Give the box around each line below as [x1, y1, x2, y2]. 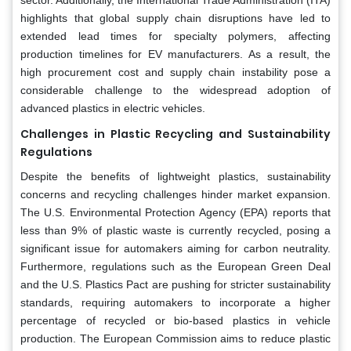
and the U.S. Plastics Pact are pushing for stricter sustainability [20, 277, 331, 291]
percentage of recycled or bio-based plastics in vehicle [20, 313, 331, 327]
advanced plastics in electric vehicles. [20, 101, 205, 114]
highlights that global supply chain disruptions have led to [20, 11, 331, 24]
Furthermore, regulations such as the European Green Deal [20, 259, 331, 273]
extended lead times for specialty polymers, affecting [20, 29, 331, 42]
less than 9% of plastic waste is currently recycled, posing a [20, 223, 331, 237]
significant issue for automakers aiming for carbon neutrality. [20, 241, 331, 255]
